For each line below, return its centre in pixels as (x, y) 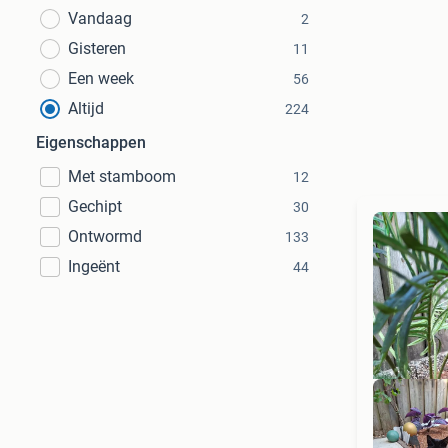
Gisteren (97, 48)
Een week (101, 78)
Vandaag (100, 18)
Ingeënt (94, 266)
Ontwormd (105, 236)
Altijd (86, 108)
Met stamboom (122, 176)
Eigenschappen (91, 142)
